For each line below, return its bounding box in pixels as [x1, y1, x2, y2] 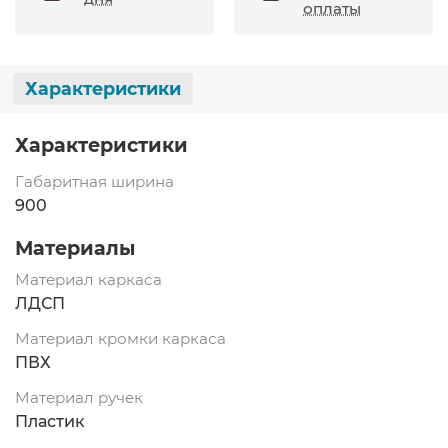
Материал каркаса [15, 269, 162, 289]
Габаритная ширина [15, 171, 174, 191]
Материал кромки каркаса [15, 328, 226, 348]
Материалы [15, 235, 135, 260]
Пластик [15, 411, 85, 431]
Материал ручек [15, 387, 143, 407]
